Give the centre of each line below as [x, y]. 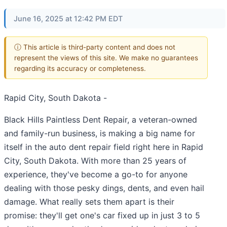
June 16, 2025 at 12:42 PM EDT [68, 18]
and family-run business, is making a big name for [100, 134]
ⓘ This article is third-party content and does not [95, 47]
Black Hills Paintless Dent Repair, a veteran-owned [101, 120]
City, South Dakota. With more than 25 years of [95, 161]
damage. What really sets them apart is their [89, 202]
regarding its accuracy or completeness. [80, 68]
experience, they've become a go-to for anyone [96, 175]
